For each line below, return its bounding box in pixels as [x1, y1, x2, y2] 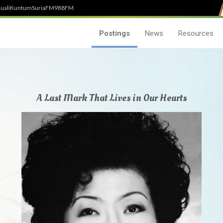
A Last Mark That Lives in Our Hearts [36, 91, 187, 105]
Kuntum [10, 4, 32, 11]
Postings [99, 29, 130, 38]
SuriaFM [32, 4, 54, 11]
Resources [178, 29, 214, 38]
